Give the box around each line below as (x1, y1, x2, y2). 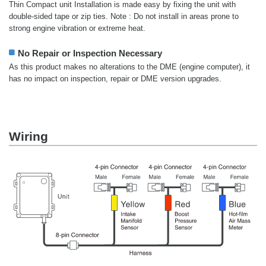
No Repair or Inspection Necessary (18, 48, 162, 59)
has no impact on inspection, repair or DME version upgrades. (9, 74, 221, 84)
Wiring (9, 129, 48, 144)
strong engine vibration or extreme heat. (9, 24, 145, 33)
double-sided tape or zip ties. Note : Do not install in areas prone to (9, 12, 239, 21)
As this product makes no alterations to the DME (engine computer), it (9, 62, 250, 72)
